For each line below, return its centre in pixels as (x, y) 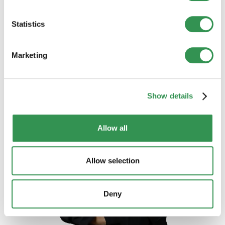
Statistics (28, 24)
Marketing (29, 55)
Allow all (113, 128)
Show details (170, 96)
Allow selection (113, 161)
